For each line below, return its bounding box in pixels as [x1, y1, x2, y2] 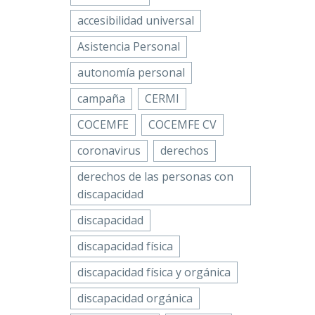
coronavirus [77, 143, 141, 158]
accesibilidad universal [77, 13, 194, 28]
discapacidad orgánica [77, 290, 193, 306]
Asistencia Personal [77, 39, 180, 54]
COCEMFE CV [148, 117, 217, 132]
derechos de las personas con [77, 169, 233, 184]
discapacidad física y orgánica [77, 264, 231, 280]
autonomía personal [77, 65, 185, 80]
